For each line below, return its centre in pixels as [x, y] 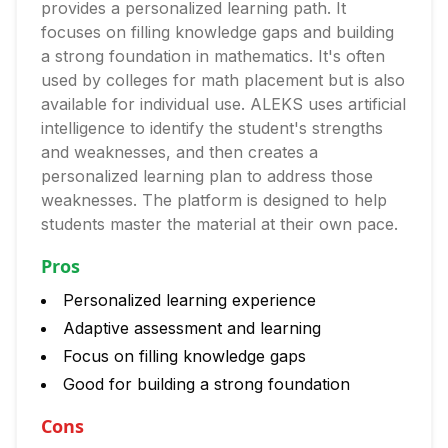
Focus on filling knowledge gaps [184, 356]
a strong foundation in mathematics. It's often [213, 56]
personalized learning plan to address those [207, 176]
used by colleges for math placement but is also [223, 80]
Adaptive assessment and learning [192, 328]
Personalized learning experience [189, 300]
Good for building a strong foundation [206, 384]
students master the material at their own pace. [219, 224]
